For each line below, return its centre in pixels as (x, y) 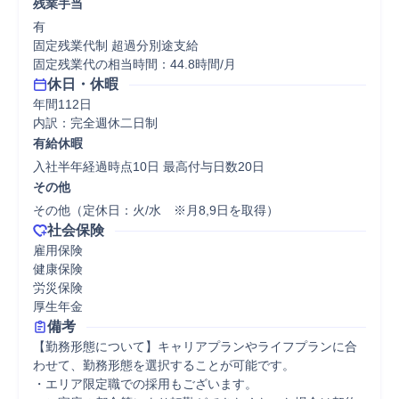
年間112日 (62, 104)
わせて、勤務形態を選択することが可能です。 (164, 365)
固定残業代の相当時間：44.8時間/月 (134, 64)
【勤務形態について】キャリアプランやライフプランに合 (195, 346)
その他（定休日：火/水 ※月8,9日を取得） (156, 210)
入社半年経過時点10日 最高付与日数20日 (149, 167)
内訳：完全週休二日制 (95, 123)
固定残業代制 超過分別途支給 (116, 45)
